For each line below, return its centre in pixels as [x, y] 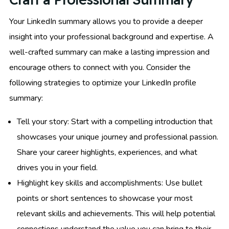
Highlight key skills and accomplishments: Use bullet [110, 183]
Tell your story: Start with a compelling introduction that [115, 121]
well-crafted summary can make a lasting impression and [109, 52]
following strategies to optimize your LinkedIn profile [103, 83]
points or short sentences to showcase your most [105, 198]
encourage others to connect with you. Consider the [100, 67]
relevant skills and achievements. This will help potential [116, 213]
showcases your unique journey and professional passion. [118, 137]
